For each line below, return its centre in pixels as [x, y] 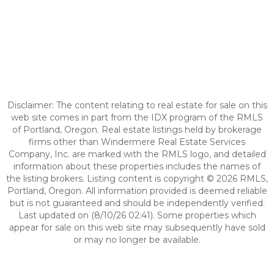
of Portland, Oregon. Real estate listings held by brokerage [137, 130]
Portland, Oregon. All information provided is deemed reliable [137, 191]
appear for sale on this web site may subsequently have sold [137, 228]
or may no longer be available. [137, 240]
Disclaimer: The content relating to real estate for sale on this [137, 105]
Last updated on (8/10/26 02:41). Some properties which [137, 215]
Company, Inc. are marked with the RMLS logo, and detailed [137, 154]
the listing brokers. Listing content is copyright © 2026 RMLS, [137, 179]
